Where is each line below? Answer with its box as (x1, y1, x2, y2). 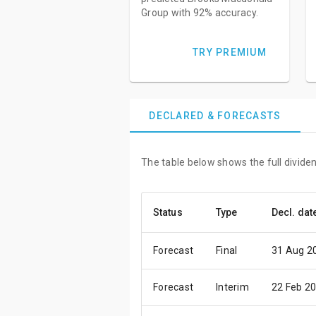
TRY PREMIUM (193, 47, 267, 58)
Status (153, 207, 183, 218)
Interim (216, 281, 249, 293)
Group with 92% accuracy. (141, 7, 258, 18)
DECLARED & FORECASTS (149, 110, 281, 121)
